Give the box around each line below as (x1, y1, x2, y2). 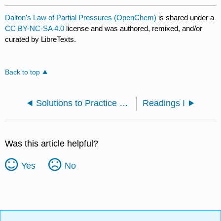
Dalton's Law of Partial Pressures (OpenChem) (5, 13, 157, 22)
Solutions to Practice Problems (119, 98, 129, 108)
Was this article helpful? (5, 138, 99, 148)
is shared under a (156, 13, 215, 22)
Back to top (5, 68, 40, 76)
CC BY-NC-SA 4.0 (5, 24, 65, 33)
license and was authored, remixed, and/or (64, 24, 203, 33)
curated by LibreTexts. (5, 35, 76, 43)
